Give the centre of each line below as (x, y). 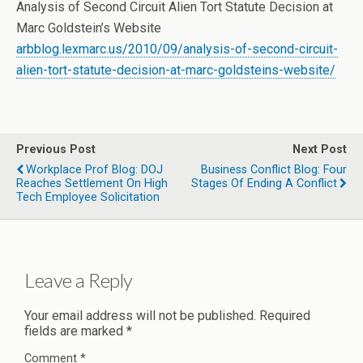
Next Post (320, 149)
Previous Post (56, 149)
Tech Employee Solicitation (88, 197)
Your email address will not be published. (140, 315)
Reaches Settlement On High (92, 184)
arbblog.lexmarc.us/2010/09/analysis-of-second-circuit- (177, 49)
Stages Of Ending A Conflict (264, 184)
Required (285, 315)
